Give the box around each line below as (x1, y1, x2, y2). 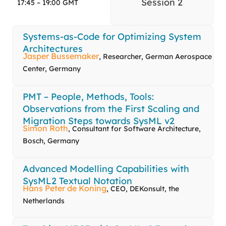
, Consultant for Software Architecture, (68, 124, 201, 134)
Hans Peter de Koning (23, 183, 106, 194)
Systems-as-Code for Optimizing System (23, 31, 201, 43)
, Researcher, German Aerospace (99, 52, 212, 62)
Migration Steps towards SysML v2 (23, 115, 175, 127)
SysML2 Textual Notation (23, 175, 132, 187)
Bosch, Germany (23, 136, 79, 146)
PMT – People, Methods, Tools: (23, 91, 154, 103)
